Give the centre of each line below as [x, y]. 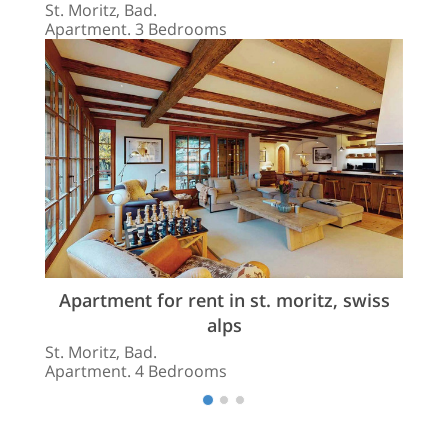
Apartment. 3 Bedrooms [136, 28]
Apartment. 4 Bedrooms [136, 370]
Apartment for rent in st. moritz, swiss [224, 299]
